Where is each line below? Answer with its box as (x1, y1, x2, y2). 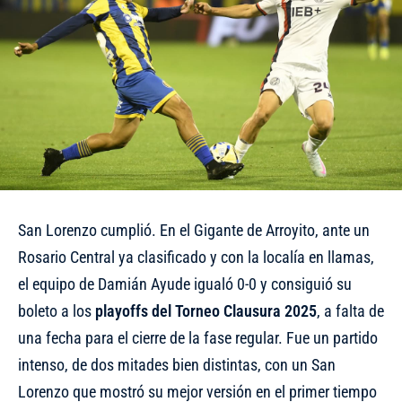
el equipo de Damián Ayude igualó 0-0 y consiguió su (18, 274, 352, 293)
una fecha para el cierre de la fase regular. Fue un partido (18, 328, 378, 347)
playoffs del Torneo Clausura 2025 (95, 301, 317, 320)
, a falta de (317, 301, 384, 320)
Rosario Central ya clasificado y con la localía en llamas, (18, 247, 374, 267)
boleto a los (18, 301, 95, 320)
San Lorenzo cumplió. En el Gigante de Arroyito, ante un (18, 220, 370, 240)
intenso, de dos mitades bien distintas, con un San (18, 354, 336, 374)
